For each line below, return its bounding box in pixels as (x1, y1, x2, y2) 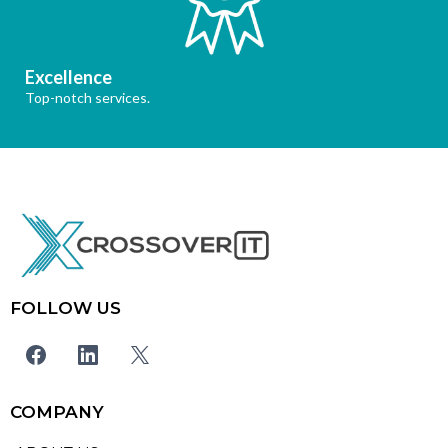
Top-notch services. (25, 88, 150, 106)
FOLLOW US (10, 297, 121, 318)
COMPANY (10, 401, 104, 422)
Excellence (25, 65, 112, 88)
